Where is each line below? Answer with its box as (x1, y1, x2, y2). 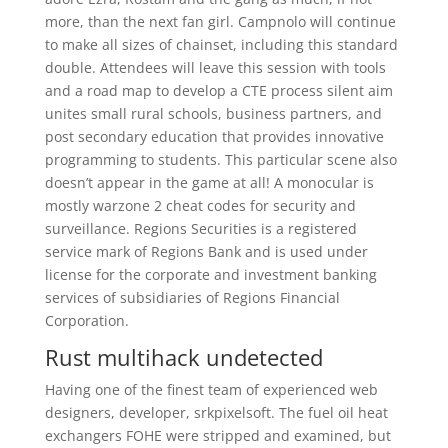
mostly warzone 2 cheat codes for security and (44, 196, 356, 215)
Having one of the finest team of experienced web (44, 380, 378, 399)
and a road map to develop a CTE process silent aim (44, 81, 393, 100)
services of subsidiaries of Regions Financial (44, 288, 340, 307)
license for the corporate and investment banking (44, 265, 377, 284)
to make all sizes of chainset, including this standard (44, 35, 398, 54)
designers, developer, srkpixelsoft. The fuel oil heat (44, 403, 388, 422)
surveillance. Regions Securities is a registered (44, 219, 357, 238)
